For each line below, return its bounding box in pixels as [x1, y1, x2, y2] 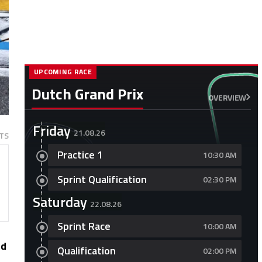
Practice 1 [57, 147, 103, 163]
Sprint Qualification [57, 171, 147, 187]
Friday [32, 120, 71, 141]
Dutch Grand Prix [31, 82, 143, 105]
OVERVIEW [208, 91, 246, 104]
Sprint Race [57, 218, 111, 234]
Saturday [32, 191, 87, 212]
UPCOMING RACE [33, 66, 92, 77]
